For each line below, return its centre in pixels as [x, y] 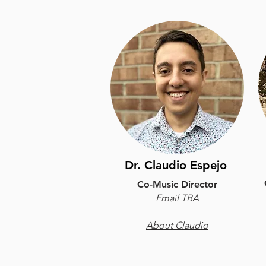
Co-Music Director [177, 184]
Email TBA [177, 198]
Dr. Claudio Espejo [177, 165]
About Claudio [177, 225]
